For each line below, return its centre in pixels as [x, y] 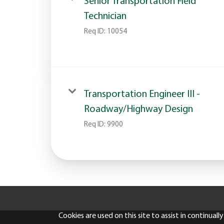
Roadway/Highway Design [138, 109]
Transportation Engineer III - [142, 94]
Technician [105, 16]
